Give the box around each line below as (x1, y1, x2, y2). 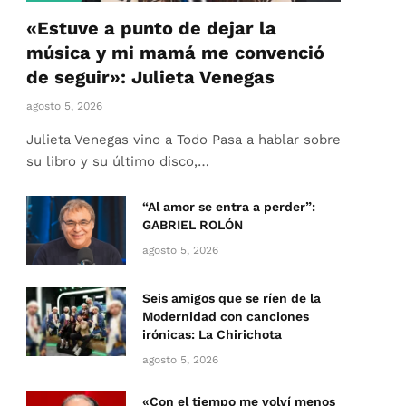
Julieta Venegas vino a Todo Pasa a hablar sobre (26, 131, 341, 149)
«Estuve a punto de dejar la (26, 17, 276, 40)
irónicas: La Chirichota (142, 327, 282, 343)
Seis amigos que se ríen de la (142, 291, 321, 306)
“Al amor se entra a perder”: (142, 199, 315, 215)
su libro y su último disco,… (26, 153, 209, 170)
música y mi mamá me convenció (26, 42, 324, 64)
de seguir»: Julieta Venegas (26, 66, 275, 89)
